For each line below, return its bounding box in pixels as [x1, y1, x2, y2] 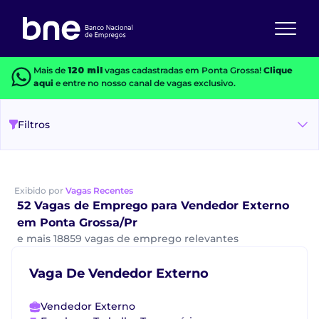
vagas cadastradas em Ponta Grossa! [102, 65, 263, 75]
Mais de [33, 65, 68, 75]
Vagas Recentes [66, 185, 133, 196]
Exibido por [14, 185, 66, 196]
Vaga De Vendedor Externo [29, 266, 209, 281]
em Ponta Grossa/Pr [17, 216, 137, 229]
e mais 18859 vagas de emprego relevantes [17, 232, 239, 245]
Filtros [18, 117, 50, 131]
